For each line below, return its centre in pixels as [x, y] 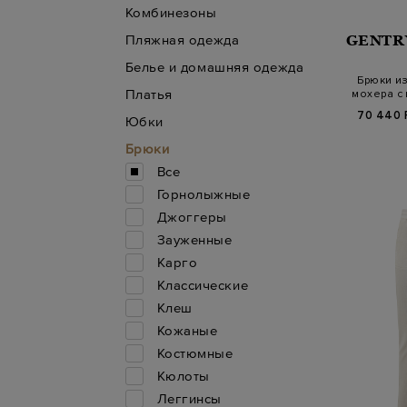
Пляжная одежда [182, 39]
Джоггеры [192, 216]
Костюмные [195, 352]
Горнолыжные [203, 194]
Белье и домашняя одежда [214, 66]
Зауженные [194, 239]
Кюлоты [183, 375]
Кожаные [187, 330]
